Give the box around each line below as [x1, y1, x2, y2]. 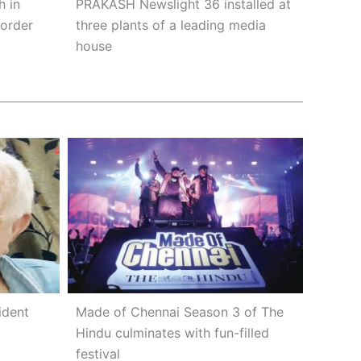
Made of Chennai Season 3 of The [75, 303, 284, 320]
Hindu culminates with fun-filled [75, 324, 269, 341]
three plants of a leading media [75, 16, 266, 33]
